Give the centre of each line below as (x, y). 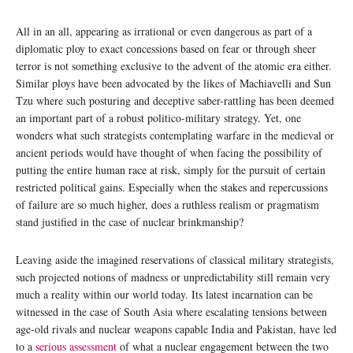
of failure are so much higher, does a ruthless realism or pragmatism (167, 204)
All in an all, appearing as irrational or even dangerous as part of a (164, 31)
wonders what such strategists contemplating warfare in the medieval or (175, 135)
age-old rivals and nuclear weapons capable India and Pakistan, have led (176, 329)
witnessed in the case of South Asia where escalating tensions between (171, 311)
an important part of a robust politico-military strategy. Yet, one (158, 117)
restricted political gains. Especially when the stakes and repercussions (172, 187)
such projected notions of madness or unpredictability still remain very (173, 277)
